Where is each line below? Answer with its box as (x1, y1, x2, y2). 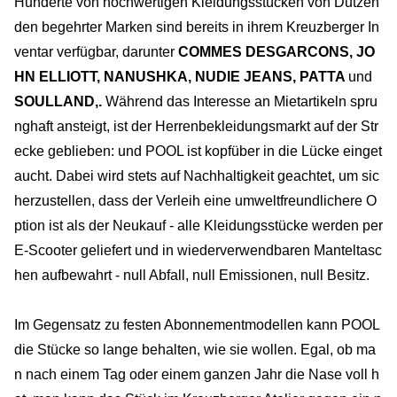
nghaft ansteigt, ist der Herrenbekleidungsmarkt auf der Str (14, 118, 378, 134)
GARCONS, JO (276, 43, 375, 59)
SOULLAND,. (14, 93, 102, 109)
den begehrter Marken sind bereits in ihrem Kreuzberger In (14, 19, 379, 35)
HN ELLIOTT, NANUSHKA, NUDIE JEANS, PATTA (14, 68, 348, 84)
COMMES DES (178, 43, 276, 59)
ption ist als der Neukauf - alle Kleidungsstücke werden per (14, 217, 383, 233)
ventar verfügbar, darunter (14, 43, 178, 59)
